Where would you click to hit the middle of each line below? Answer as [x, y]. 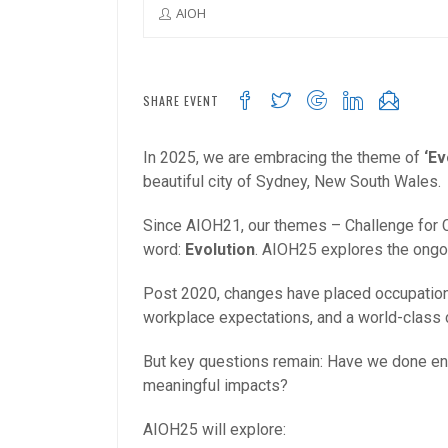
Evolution [220, 249]
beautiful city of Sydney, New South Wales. [292, 181]
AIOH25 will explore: [214, 429]
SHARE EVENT [181, 100]
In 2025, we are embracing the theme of [283, 157]
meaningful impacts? [215, 385]
